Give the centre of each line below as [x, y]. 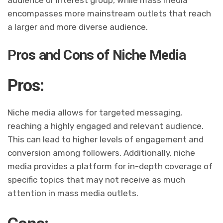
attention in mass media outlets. [73, 193]
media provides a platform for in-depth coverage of [110, 167]
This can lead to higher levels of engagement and [106, 140]
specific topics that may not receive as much [97, 180]
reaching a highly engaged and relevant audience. [106, 126]
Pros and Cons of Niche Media [97, 55]
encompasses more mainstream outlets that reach [110, 14]
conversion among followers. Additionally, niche [102, 153]
